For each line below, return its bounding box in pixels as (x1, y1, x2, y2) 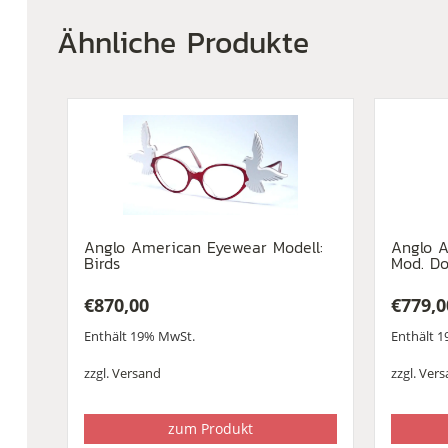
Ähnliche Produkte (56, 19, 309, 65)
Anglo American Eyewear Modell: (83, 234, 323, 259)
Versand (111, 363, 161, 382)
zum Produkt (168, 419, 254, 439)
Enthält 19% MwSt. (83, 327, 195, 346)
